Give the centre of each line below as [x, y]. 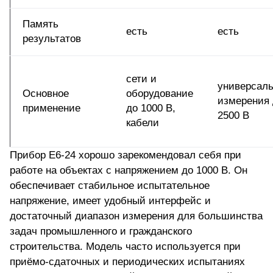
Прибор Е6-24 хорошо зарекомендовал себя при [126, 155]
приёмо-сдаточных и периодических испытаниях [127, 262]
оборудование [160, 94]
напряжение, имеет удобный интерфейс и [110, 201]
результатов [52, 39]
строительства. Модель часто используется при [125, 247]
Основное [46, 94]
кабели [143, 123]
